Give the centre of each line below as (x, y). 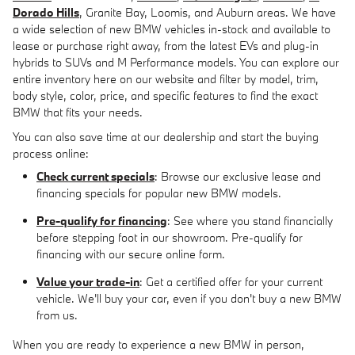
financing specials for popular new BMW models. (159, 193)
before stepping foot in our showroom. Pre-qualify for (170, 237)
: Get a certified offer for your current (231, 282)
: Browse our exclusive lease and (238, 176)
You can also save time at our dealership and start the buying (166, 137)
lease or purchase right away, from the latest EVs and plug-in (166, 46)
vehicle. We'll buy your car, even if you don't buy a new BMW (189, 298)
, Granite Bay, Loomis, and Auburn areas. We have (208, 12)
